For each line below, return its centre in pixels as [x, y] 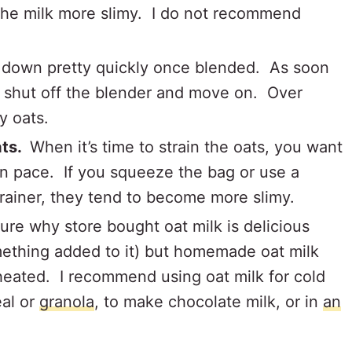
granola [67, 301]
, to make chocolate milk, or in [209, 301]
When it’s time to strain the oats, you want [186, 147]
